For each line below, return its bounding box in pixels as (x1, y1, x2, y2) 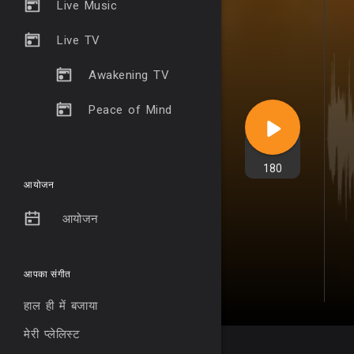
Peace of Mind (88, 103, 172, 117)
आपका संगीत (24, 269, 71, 281)
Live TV (57, 33, 100, 47)
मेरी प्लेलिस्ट (24, 327, 80, 342)
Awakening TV (88, 68, 169, 82)
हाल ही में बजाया (24, 299, 97, 314)
